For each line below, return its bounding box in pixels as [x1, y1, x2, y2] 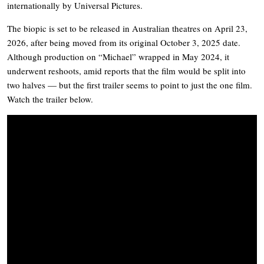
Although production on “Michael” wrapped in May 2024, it [7, 50, 229, 62]
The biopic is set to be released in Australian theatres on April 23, [7, 22, 247, 34]
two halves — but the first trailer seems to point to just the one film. [7, 78, 252, 91]
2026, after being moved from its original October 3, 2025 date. [7, 36, 240, 48]
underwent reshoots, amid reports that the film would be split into [7, 64, 246, 77]
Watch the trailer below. [7, 93, 93, 105]
